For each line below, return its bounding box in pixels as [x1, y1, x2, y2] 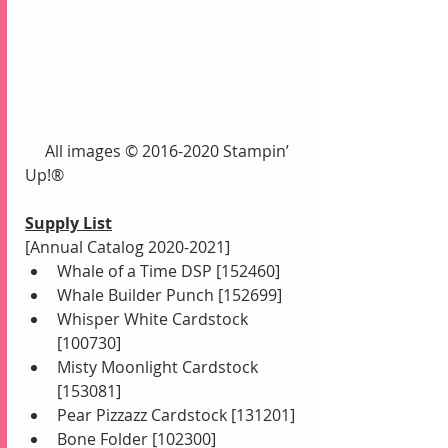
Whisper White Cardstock [57, 308, 252, 331]
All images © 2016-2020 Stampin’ [25, 140, 45, 163]
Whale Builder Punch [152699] [57, 284, 282, 307]
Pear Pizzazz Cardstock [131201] [57, 404, 295, 427]
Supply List [25, 212, 112, 235]
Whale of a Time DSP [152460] [57, 260, 280, 283]
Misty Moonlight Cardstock [57, 356, 262, 379]
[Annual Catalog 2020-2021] [25, 236, 230, 259]
